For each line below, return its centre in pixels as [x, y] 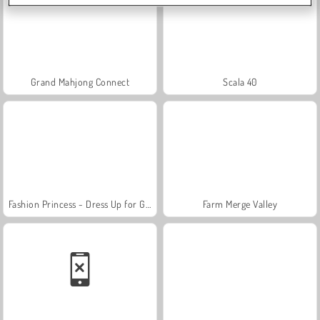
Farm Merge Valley [240, 204]
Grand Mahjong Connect [80, 81]
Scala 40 [240, 81]
